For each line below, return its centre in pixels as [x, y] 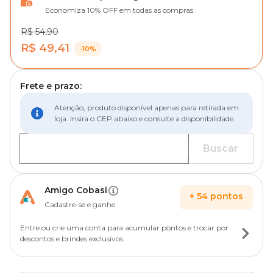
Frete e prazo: [51, 86]
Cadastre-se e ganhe [80, 204]
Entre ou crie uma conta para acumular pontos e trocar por [124, 228]
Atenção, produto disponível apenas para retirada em [147, 108]
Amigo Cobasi [76, 190]
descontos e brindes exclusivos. [73, 239]
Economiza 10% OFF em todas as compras [119, 10]
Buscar [221, 148]
